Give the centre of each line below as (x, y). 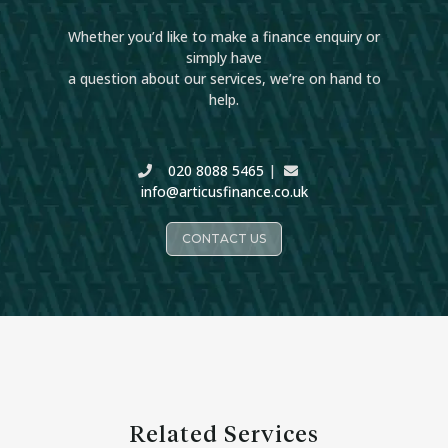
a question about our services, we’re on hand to (224, 79)
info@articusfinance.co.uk (224, 192)
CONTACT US (224, 239)
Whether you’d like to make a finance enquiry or (224, 37)
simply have (224, 58)
